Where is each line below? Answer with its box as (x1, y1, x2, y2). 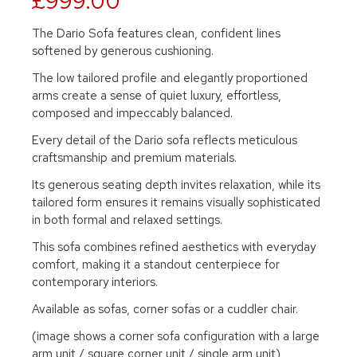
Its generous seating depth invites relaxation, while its (32, 177, 320, 193)
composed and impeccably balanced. (32, 105, 233, 121)
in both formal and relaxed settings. (32, 212, 226, 228)
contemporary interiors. (32, 274, 158, 290)
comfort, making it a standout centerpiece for (32, 257, 280, 273)
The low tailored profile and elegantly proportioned (32, 70, 308, 86)
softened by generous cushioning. (32, 43, 214, 59)
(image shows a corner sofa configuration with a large (32, 328, 320, 344)
